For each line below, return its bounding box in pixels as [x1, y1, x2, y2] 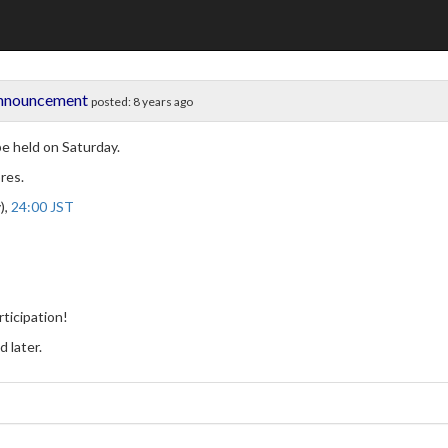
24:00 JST [11, 198, 75, 215]
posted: [91, 94, 134, 109]
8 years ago [133, 94, 194, 109]
